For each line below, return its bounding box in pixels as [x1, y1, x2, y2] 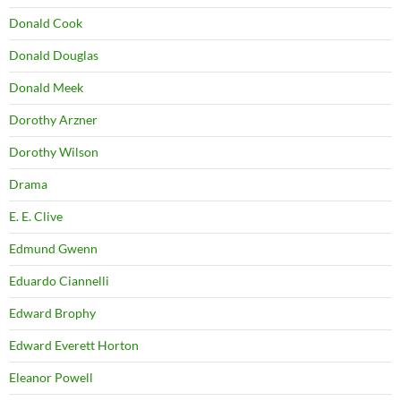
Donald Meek [9, 80, 83, 96]
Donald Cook [9, 15, 82, 31]
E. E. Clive [9, 209, 63, 225]
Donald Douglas [9, 47, 98, 64]
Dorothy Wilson [9, 144, 98, 160]
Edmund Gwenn [9, 241, 98, 257]
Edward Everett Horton [9, 337, 139, 354]
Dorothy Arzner [9, 112, 98, 128]
